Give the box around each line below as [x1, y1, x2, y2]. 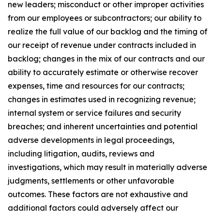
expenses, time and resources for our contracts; [8, 81, 185, 91]
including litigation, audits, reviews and [8, 149, 155, 158]
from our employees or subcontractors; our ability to [8, 13, 201, 23]
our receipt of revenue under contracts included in [8, 40, 196, 50]
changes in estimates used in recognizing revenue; [8, 94, 196, 104]
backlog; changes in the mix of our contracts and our [8, 54, 205, 63]
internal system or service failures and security [8, 108, 181, 118]
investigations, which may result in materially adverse [8, 162, 207, 172]
